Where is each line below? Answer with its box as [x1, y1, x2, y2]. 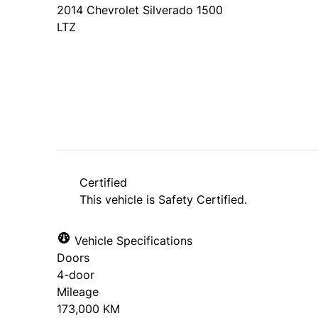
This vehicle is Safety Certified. [79, 192, 247, 207]
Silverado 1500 [143, 3, 223, 18]
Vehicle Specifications [71, 234, 192, 248]
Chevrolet [87, 3, 139, 18]
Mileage [57, 285, 99, 300]
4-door [57, 268, 94, 283]
